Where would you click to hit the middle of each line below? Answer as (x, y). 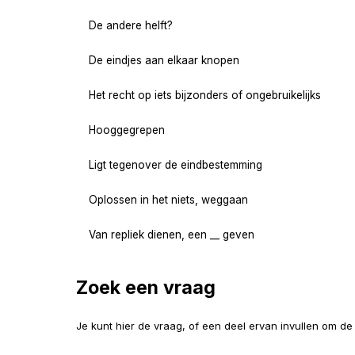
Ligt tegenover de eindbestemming (176, 164)
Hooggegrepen (127, 130)
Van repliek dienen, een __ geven (172, 234)
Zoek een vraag (146, 287)
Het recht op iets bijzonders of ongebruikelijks (205, 95)
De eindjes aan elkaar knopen (164, 60)
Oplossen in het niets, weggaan (168, 199)
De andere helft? (131, 25)
